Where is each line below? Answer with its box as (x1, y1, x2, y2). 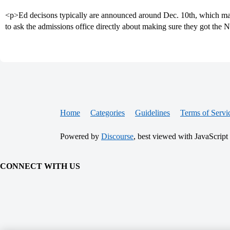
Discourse (101, 132, 133, 141)
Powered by (60, 132, 101, 141)
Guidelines (135, 108, 170, 117)
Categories (90, 108, 125, 117)
